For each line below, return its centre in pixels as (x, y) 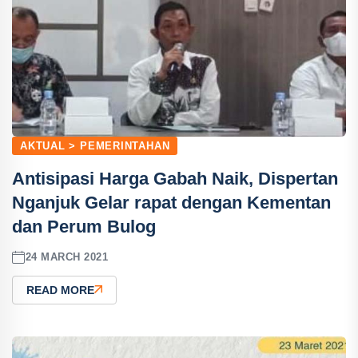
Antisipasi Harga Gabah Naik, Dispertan (175, 178)
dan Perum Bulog (84, 226)
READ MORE (60, 290)
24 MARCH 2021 (67, 257)
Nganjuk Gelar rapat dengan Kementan (171, 202)
